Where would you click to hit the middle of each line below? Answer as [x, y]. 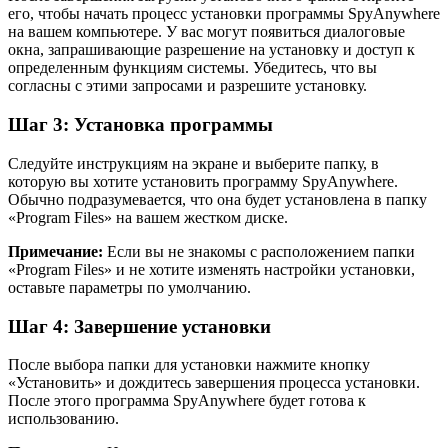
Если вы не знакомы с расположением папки [259, 251]
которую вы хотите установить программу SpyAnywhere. [203, 181]
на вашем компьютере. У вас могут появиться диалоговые [206, 32]
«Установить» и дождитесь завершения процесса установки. [214, 383]
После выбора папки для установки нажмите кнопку [189, 365]
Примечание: [55, 251]
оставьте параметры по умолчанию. [129, 287]
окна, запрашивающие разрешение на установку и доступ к [211, 50]
